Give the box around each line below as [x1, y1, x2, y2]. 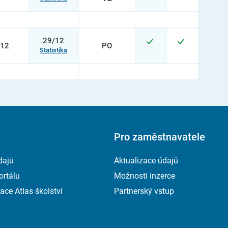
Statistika [39, 46, 67, 54]
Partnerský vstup [113, 186, 174, 196]
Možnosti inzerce [113, 171, 175, 181]
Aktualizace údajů [113, 156, 178, 165]
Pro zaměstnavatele [113, 131, 205, 143]
